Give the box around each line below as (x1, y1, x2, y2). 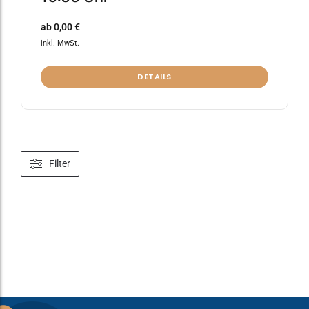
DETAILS (137, 70, 172, 82)
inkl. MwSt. (41, 38, 79, 48)
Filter (49, 158, 70, 170)
